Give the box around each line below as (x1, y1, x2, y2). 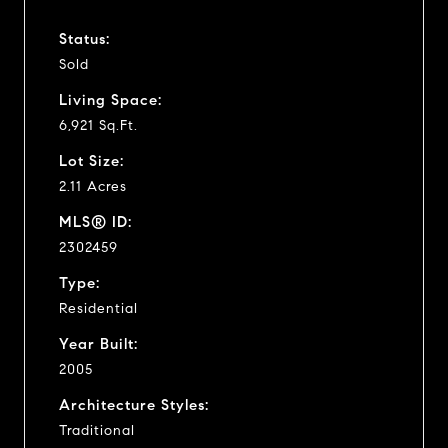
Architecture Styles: (59, 395, 209, 414)
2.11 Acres (59, 177, 127, 195)
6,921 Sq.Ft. (59, 116, 138, 134)
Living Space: (59, 90, 162, 109)
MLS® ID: (59, 212, 132, 231)
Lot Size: (59, 151, 124, 170)
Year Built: (59, 334, 138, 353)
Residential (59, 299, 138, 317)
